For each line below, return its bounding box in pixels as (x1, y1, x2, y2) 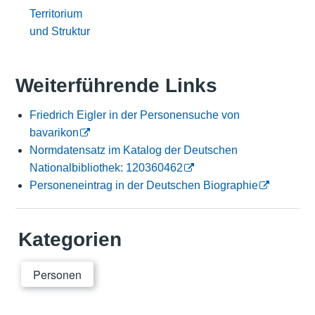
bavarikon (29, 127, 79, 139)
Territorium (29, 7, 82, 20)
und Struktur (29, 25, 90, 37)
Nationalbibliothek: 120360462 (29, 162, 183, 174)
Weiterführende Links (15, 75, 217, 97)
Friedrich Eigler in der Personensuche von (29, 109, 240, 122)
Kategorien (18, 229, 122, 251)
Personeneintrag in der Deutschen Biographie (29, 179, 258, 192)
